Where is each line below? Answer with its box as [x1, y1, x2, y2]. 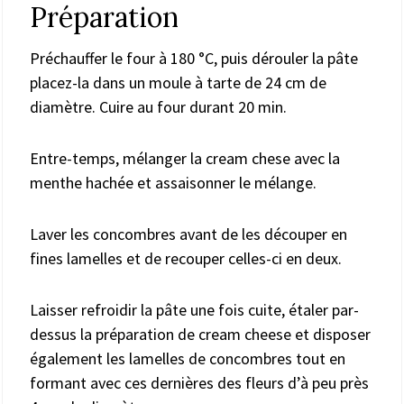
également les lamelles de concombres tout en [30, 347, 345, 369]
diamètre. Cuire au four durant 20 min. [30, 96, 287, 117]
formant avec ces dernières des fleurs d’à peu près [30, 372, 369, 393]
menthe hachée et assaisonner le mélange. [30, 171, 317, 193]
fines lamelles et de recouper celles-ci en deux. [30, 247, 342, 269]
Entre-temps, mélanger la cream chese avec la [30, 147, 340, 169]
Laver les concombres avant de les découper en [30, 223, 347, 244]
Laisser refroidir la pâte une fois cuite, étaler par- [30, 298, 359, 320]
